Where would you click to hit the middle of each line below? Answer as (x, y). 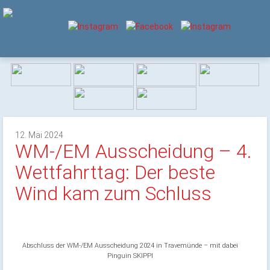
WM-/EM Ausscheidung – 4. (133, 151)
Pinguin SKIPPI (130, 256)
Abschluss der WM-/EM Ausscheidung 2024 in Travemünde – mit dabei (130, 246)
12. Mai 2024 (39, 135)
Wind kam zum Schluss (113, 193)
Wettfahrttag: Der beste (115, 172)
